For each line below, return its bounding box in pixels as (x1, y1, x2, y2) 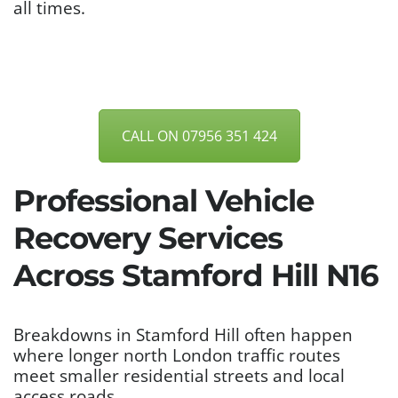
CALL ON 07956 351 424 (121, 126, 277, 147)
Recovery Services (13, 219, 283, 258)
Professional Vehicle (13, 182, 314, 220)
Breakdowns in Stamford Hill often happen (13, 323, 353, 346)
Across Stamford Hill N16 (13, 257, 378, 295)
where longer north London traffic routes (13, 344, 340, 367)
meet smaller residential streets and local (13, 364, 345, 387)
